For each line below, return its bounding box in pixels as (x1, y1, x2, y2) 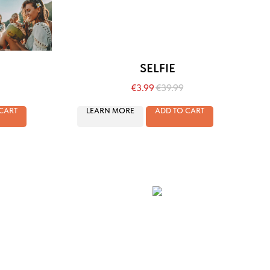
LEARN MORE (86, 105, 134, 115)
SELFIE (139, 61, 175, 76)
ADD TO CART (155, 105, 204, 115)
